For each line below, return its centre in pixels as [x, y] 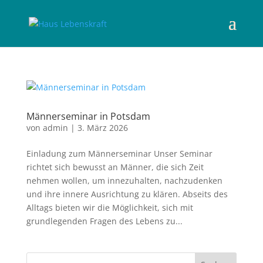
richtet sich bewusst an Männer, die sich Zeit [115, 167]
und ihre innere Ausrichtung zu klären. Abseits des [127, 194]
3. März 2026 [102, 128]
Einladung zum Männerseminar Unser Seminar [119, 154]
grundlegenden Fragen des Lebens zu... [104, 221]
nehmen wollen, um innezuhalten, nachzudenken [124, 181]
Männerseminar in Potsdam [88, 116]
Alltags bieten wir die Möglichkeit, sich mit [109, 208]
